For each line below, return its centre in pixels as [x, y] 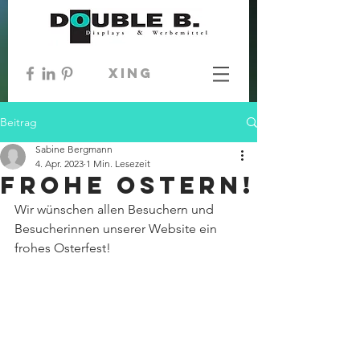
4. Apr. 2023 [59, 164]
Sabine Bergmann [74, 149]
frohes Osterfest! [63, 248]
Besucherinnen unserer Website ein [117, 229]
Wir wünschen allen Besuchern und [116, 209]
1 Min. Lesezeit [118, 164]
